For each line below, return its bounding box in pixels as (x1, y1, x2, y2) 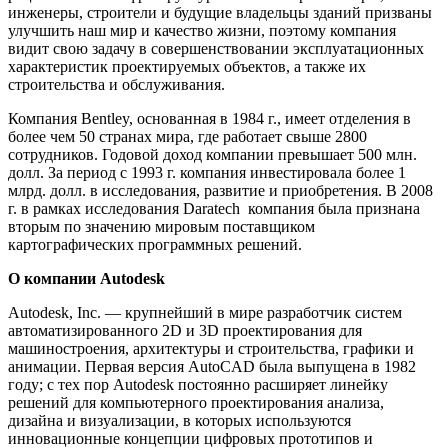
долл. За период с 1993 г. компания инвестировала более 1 (8, 163, 406, 181)
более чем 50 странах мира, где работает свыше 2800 (8, 127, 367, 145)
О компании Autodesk (8, 269, 165, 287)
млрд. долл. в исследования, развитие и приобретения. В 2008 (8, 181, 433, 199)
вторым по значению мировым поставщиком (8, 217, 315, 235)
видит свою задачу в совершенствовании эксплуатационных (8, 39, 424, 57)
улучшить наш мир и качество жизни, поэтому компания (8, 21, 396, 39)
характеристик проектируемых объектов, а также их (8, 57, 366, 75)
